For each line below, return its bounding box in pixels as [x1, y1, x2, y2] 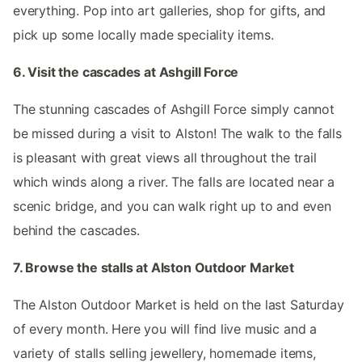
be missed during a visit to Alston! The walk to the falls [13, 124, 342, 141]
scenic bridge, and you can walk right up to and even [13, 197, 331, 214]
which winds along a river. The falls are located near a [13, 173, 335, 190]
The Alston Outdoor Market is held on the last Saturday [13, 296, 344, 313]
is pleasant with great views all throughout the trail [13, 149, 317, 166]
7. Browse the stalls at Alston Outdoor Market [13, 259, 295, 276]
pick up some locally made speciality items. [13, 26, 274, 43]
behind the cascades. [13, 221, 140, 238]
